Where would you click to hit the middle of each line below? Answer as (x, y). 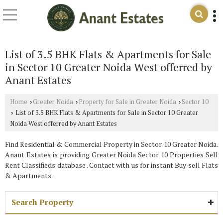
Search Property (42, 202)
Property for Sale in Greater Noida (127, 102)
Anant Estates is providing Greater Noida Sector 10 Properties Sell (111, 155)
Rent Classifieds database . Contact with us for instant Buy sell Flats (111, 165)
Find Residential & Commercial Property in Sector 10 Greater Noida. (111, 144)
